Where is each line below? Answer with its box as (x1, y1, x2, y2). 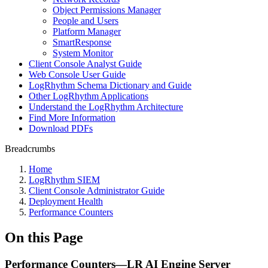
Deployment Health (29, 196, 103, 206)
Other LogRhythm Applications (29, 91, 148, 101)
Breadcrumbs (5, 144, 55, 154)
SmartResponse (53, 37, 111, 47)
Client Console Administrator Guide (29, 185, 165, 196)
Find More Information (29, 112, 115, 123)
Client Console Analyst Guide (29, 59, 142, 69)
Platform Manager (53, 26, 121, 36)
